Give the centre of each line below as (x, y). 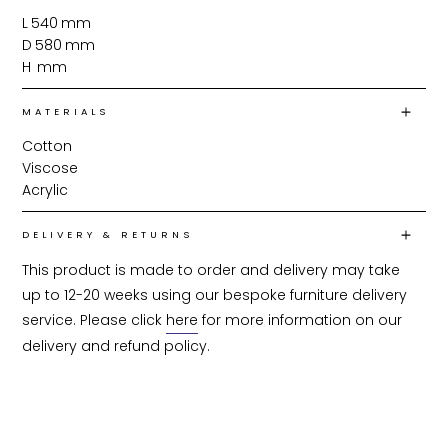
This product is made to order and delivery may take (213, 270)
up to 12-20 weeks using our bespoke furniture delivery (217, 295)
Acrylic (45, 190)
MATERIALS (66, 112)
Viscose (50, 168)
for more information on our (302, 320)
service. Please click (94, 320)
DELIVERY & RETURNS (108, 235)
